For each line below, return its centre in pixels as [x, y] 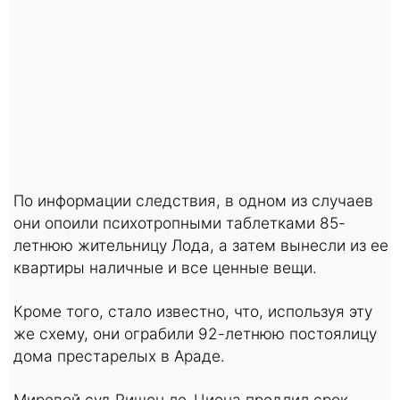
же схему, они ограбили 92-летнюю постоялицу [195, 333]
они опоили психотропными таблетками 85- [179, 222]
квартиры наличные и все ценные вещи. [165, 267]
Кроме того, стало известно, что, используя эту [193, 311]
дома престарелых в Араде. [119, 355]
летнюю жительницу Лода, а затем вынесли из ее [201, 245]
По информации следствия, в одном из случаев [193, 200]
